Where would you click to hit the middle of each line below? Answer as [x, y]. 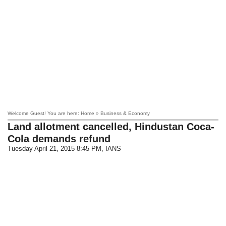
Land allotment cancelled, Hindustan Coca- [111, 127]
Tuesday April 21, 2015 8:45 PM [55, 149]
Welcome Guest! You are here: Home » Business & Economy [79, 113]
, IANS [111, 149]
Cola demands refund [59, 139]
